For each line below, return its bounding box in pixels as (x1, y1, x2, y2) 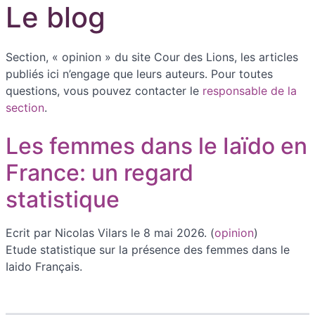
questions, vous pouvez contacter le (6, 84, 202, 98)
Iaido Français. (6, 259, 82, 274)
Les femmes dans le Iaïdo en (6, 132, 307, 160)
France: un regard (6, 159, 193, 187)
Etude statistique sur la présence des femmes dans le (6, 243, 290, 257)
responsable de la (202, 84, 297, 98)
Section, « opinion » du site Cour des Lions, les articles (6, 50, 298, 65)
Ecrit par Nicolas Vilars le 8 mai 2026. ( (6, 226, 214, 240)
